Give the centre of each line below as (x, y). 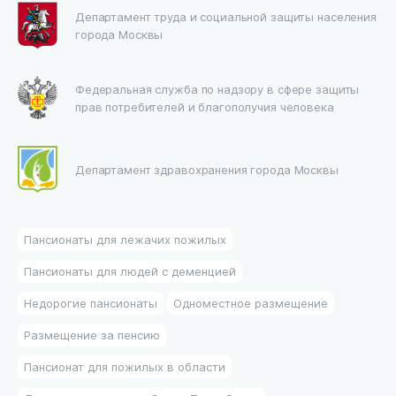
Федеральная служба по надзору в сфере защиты (217, 88)
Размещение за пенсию (92, 335)
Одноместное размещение (251, 303)
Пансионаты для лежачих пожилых (125, 240)
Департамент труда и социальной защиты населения (226, 16)
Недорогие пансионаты (91, 303)
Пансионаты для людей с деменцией (130, 271)
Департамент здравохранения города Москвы (207, 169)
